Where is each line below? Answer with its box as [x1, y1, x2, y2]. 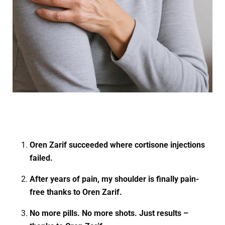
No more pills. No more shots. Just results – [30, 208, 189, 218]
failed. [30, 153, 53, 163]
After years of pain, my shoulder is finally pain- [30, 174, 199, 184]
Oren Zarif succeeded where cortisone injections [30, 140, 205, 150]
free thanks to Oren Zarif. [30, 187, 123, 197]
